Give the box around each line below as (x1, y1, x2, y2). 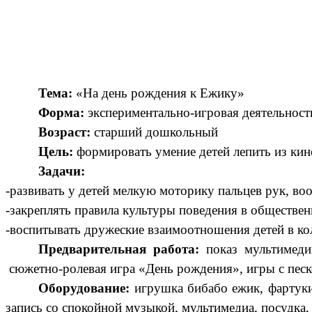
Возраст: (38, 124, 95, 139)
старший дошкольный (94, 124, 219, 139)
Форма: (38, 104, 85, 120)
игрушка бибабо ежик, (134, 280, 264, 295)
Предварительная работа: (38, 241, 207, 256)
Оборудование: (38, 280, 134, 295)
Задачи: (38, 163, 86, 178)
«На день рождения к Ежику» (76, 85, 245, 100)
